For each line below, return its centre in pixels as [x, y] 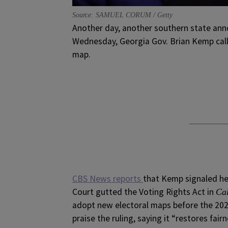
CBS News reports [108, 178]
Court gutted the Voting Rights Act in [144, 192]
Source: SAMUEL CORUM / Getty [122, 15]
